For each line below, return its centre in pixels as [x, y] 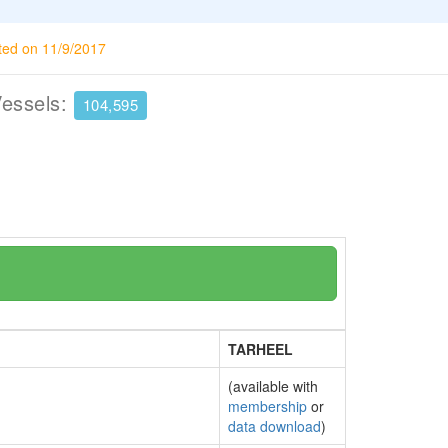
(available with [273, 386]
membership [267, 406]
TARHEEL [260, 349]
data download [274, 426]
